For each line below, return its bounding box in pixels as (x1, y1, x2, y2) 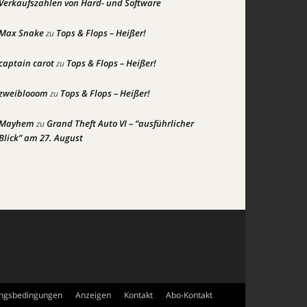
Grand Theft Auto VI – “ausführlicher (47, 117, 194, 130)
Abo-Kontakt (166, 289, 212, 301)
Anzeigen (75, 289, 111, 301)
